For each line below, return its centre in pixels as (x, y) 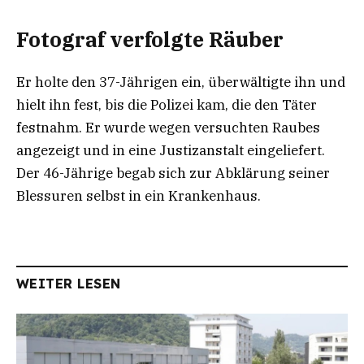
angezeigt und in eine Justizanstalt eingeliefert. (171, 150)
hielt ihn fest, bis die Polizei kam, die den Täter (167, 104)
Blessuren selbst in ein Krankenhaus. (139, 195)
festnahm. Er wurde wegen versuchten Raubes (168, 127)
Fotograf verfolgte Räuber (150, 39)
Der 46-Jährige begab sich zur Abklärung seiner (173, 173)
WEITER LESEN (69, 283)
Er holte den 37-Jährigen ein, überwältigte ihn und (181, 82)
